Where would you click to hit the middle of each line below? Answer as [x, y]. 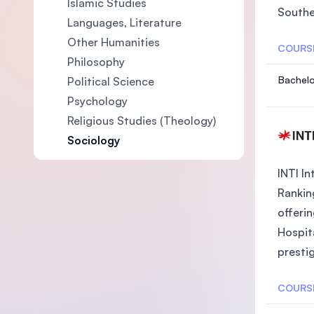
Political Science [111, 81]
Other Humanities [114, 42]
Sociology [94, 140]
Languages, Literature [124, 22]
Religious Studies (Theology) [142, 121]
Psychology [97, 101]
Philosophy [96, 62]
